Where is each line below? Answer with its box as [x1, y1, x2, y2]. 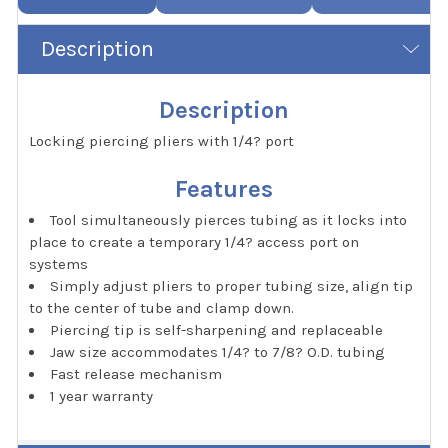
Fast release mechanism [50, 365, 223, 383]
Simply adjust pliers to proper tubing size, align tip [50, 277, 414, 295]
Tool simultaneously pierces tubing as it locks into [50, 211, 408, 229]
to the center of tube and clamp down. [29, 299, 295, 317]
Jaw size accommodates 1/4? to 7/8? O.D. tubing [50, 343, 386, 361]
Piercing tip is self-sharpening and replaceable [50, 321, 384, 339]
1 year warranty [50, 387, 154, 405]
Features [175, 175, 273, 203]
